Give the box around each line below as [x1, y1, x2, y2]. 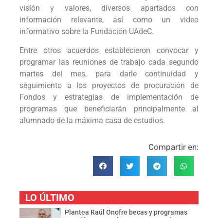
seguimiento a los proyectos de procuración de [19, 80, 199, 90]
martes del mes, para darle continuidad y [19, 69, 199, 78]
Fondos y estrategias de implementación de [19, 92, 199, 102]
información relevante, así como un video [19, 15, 199, 25]
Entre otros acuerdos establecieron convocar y [19, 45, 199, 55]
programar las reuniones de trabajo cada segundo [19, 57, 199, 67]
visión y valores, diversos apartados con [19, 3, 199, 13]
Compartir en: [148, 142, 199, 152]
